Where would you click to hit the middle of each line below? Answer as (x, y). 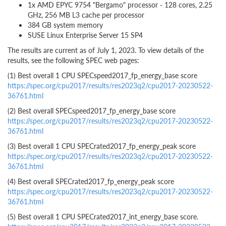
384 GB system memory (65, 25)
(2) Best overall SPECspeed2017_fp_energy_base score (92, 110)
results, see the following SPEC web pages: (73, 60)
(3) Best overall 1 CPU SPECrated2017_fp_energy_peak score (102, 146)
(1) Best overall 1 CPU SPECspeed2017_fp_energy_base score (102, 75)
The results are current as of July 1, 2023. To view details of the (106, 50)
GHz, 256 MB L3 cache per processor (86, 15)
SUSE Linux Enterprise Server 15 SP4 (85, 35)
